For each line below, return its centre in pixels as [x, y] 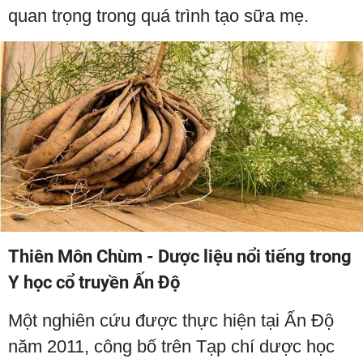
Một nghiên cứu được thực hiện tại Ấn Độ [171, 320]
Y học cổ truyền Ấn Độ [94, 282]
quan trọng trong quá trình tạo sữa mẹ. [158, 15]
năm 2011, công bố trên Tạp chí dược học [171, 346]
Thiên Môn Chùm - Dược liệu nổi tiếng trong [180, 256]
